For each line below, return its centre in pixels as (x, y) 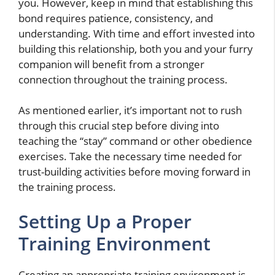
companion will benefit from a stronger (111, 64)
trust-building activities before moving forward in (134, 172)
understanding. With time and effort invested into (137, 33)
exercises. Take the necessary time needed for (130, 157)
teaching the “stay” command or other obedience (135, 141)
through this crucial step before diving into (119, 126)
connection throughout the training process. (123, 79)
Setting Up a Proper (105, 221)
